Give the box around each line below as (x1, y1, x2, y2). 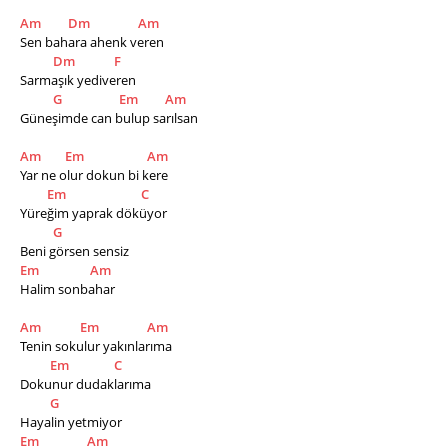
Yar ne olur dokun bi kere (20, 166, 171, 184)
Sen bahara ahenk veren (20, 33, 164, 51)
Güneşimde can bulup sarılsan (20, 109, 201, 127)
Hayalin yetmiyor (20, 413, 125, 431)
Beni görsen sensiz (20, 242, 132, 260)
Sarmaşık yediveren (20, 71, 139, 89)
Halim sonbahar (20, 280, 118, 298)
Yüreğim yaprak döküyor (20, 204, 170, 222)
